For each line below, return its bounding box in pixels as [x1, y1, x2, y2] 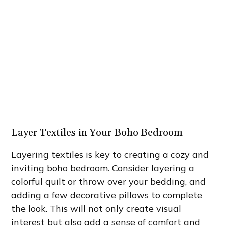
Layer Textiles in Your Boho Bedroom [11, 126, 183, 140]
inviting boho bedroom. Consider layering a [11, 162, 195, 174]
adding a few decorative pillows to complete [11, 189, 203, 201]
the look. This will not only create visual [11, 203, 182, 215]
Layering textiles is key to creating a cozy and [11, 149, 209, 161]
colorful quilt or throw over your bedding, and [11, 176, 206, 188]
